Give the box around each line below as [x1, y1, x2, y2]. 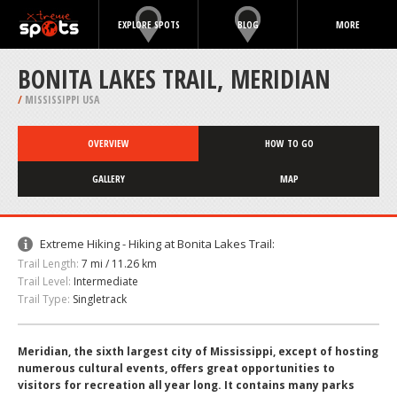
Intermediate [74, 274, 138, 289]
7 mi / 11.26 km [82, 256, 157, 271]
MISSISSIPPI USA [22, 92, 99, 107]
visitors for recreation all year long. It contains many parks [18, 378, 354, 393]
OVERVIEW [87, 136, 129, 150]
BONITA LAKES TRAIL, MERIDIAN [18, 62, 331, 96]
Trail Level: [18, 274, 71, 289]
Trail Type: [18, 292, 70, 307]
